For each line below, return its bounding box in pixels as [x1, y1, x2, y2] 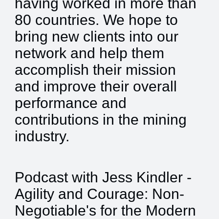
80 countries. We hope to [15, 12, 178, 28]
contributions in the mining [15, 111, 187, 128]
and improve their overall [15, 78, 177, 94]
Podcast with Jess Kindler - [15, 169, 192, 185]
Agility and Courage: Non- [15, 186, 184, 202]
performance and [15, 95, 127, 111]
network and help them [15, 45, 164, 61]
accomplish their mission [15, 62, 176, 78]
